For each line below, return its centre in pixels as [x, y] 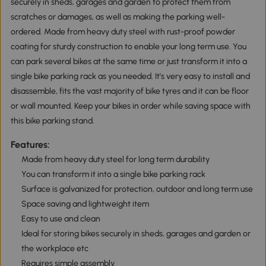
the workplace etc [55, 248]
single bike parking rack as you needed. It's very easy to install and [130, 77]
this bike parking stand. [52, 121]
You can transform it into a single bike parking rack [113, 174]
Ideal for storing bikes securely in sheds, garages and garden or [136, 233]
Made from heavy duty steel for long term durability [115, 159]
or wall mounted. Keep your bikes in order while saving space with [130, 106]
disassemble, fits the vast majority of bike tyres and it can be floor [129, 91]
